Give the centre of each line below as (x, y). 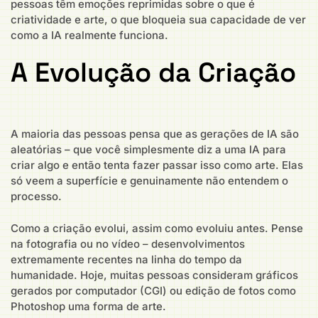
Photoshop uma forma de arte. (88, 306)
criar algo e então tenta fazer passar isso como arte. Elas (157, 165)
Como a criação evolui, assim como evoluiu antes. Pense (157, 228)
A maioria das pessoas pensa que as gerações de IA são (155, 134)
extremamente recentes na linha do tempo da (126, 259)
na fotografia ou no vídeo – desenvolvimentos (128, 243)
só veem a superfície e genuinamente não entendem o (149, 181)
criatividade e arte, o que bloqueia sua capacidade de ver (158, 19)
